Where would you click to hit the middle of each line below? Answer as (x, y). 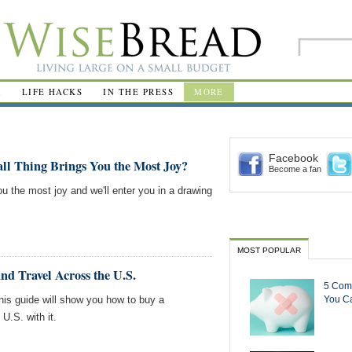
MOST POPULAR (269, 250)
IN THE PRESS (139, 92)
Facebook (293, 158)
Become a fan (295, 169)
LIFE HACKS (52, 92)
